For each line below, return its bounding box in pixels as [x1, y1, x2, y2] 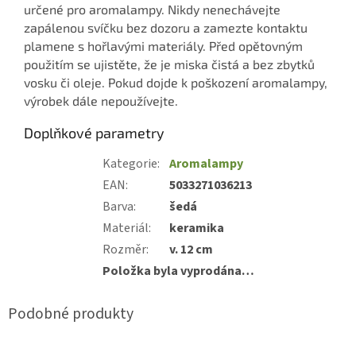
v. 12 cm [168, 240, 213, 258]
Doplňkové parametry [24, 123, 164, 141]
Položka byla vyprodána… [102, 261, 254, 280]
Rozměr [102, 240, 146, 258]
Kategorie [102, 154, 157, 172]
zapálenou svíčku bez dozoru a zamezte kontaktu [24, 19, 308, 35]
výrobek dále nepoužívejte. [24, 92, 178, 108]
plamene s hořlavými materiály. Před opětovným [24, 37, 303, 53]
